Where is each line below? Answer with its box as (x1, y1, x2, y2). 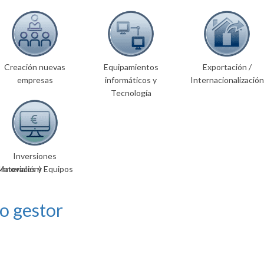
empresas (16, 75, 53, 85)
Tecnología (110, 88, 151, 98)
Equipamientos (103, 62, 159, 72)
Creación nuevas (4, 62, 65, 72)
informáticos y (105, 75, 157, 85)
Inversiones (13, 151, 57, 161)
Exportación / (202, 62, 252, 72)
